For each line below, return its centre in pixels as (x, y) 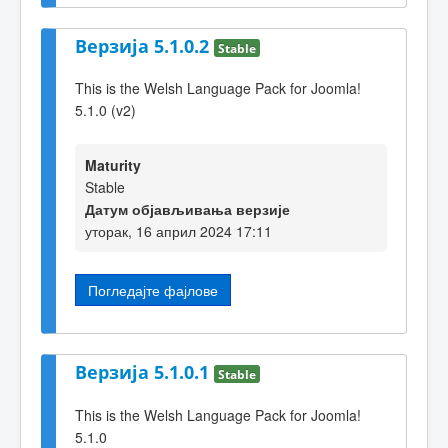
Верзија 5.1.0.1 (144, 372)
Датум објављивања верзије (187, 208)
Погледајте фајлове (153, 289)
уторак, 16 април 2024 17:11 (178, 230)
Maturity (113, 164)
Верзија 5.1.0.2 (144, 45)
